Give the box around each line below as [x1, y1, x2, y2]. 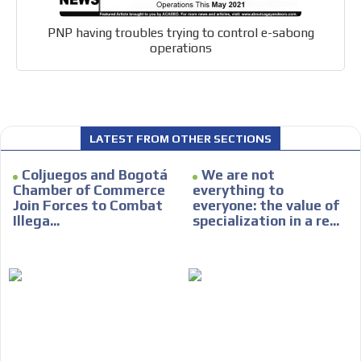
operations [149, 40, 212, 56]
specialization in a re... [193, 213, 339, 230]
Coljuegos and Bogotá [22, 167, 168, 184]
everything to [193, 182, 284, 199]
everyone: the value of [193, 197, 339, 214]
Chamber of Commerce [13, 182, 166, 199]
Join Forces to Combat [13, 197, 164, 214]
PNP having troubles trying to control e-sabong [47, 25, 314, 41]
